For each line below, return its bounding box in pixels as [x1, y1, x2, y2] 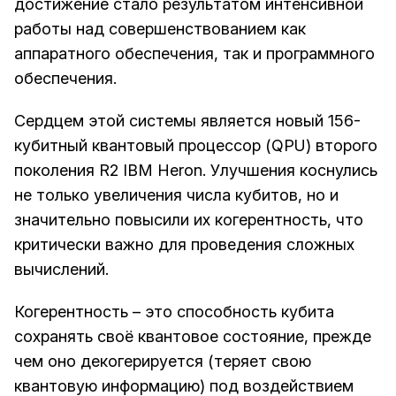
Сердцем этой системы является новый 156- [14, 111, 361, 131]
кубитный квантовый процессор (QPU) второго [14, 136, 377, 156]
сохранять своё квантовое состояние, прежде [14, 327, 371, 346]
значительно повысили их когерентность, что [14, 210, 363, 230]
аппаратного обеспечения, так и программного [14, 44, 375, 64]
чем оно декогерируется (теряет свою [14, 352, 311, 371]
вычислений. [14, 260, 109, 279]
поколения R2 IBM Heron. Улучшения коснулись [14, 161, 377, 180]
